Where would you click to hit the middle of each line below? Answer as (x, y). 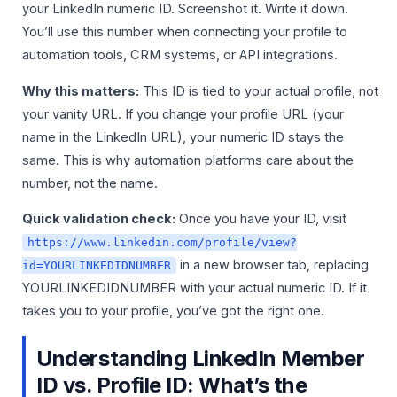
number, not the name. (90, 183)
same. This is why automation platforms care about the (188, 160)
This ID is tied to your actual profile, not (259, 91)
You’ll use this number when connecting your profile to (185, 31)
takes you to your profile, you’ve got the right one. (173, 311)
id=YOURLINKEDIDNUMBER (97, 266)
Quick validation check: (99, 219)
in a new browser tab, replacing (273, 265)
